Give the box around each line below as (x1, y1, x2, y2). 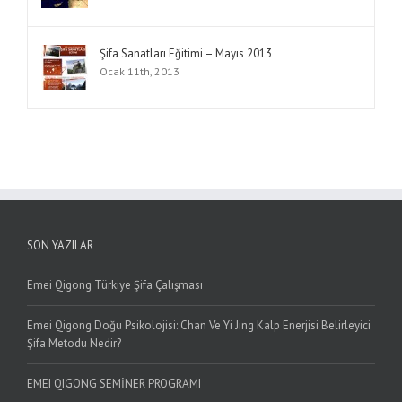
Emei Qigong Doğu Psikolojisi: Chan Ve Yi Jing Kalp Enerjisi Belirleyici (27, 317, 371, 333)
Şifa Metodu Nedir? (27, 335, 121, 351)
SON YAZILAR (27, 237, 93, 253)
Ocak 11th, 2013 (100, 64, 179, 78)
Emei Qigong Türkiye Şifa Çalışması (27, 276, 203, 293)
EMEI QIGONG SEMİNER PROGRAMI (27, 375, 201, 391)
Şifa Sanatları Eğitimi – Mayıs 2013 (100, 45, 272, 61)
